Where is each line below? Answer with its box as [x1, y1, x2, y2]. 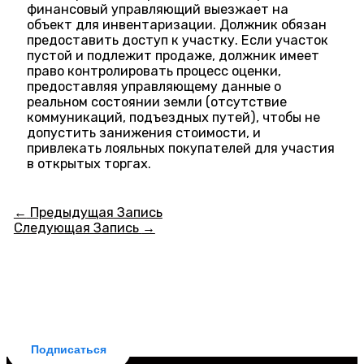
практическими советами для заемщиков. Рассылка [13, 303, 351, 319]
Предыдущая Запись [26, 205, 162, 221]
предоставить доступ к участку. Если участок [27, 32, 329, 49]
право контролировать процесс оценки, [27, 63, 282, 80]
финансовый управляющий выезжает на [27, 2, 289, 18]
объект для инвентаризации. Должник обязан [27, 17, 327, 33]
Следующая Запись [13, 220, 142, 236]
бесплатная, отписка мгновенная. [72, 318, 292, 335]
